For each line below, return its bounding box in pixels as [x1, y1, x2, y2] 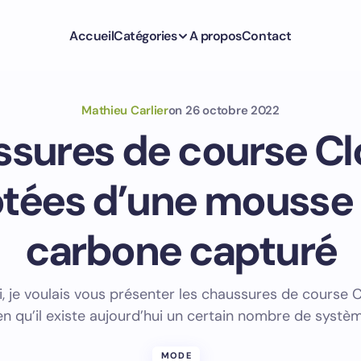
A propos [189, 27, 242, 44]
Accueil [69, 27, 114, 44]
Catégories [114, 27, 177, 44]
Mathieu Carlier [81, 102, 168, 118]
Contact [241, 27, 292, 44]
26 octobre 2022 [185, 102, 280, 118]
